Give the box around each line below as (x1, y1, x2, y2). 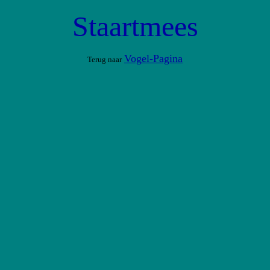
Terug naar (87, 55, 122, 64)
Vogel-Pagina (124, 52, 183, 64)
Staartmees (72, 10, 198, 42)
